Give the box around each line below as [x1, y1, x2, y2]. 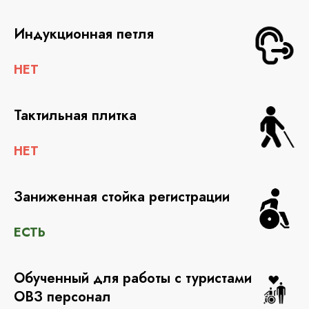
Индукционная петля [14, 24, 154, 45]
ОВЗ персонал [14, 287, 111, 308]
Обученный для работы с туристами [14, 268, 252, 289]
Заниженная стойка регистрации [14, 187, 230, 208]
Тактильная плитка [14, 106, 137, 126]
